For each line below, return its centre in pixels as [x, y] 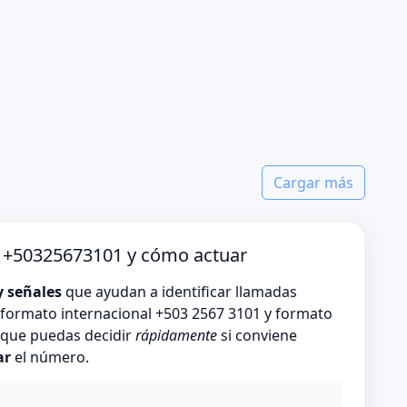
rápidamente [176, 336]
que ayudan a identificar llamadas [179, 292]
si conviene [257, 336]
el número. [50, 357]
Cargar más [313, 183]
